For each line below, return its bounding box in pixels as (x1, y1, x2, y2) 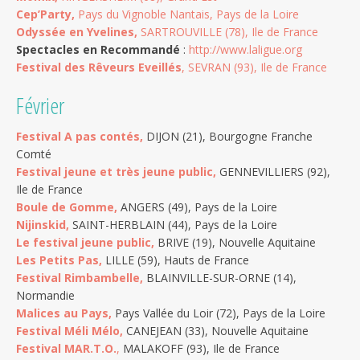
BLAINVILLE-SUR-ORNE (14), (143, 269, 297, 285)
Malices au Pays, (16, 305, 112, 321)
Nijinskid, (16, 216, 69, 232)
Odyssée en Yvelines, (16, 23, 141, 39)
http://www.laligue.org (189, 41, 302, 57)
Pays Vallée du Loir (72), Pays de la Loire (112, 305, 325, 321)
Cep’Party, (16, 6, 75, 22)
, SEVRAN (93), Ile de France (182, 59, 327, 75)
